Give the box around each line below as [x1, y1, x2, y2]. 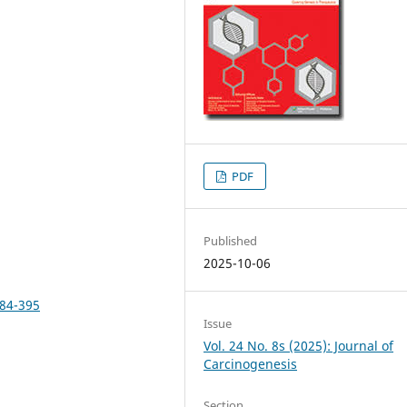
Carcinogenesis [203, 355, 298, 372]
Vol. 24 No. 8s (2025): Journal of [203, 337, 394, 354]
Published [203, 232, 258, 249]
